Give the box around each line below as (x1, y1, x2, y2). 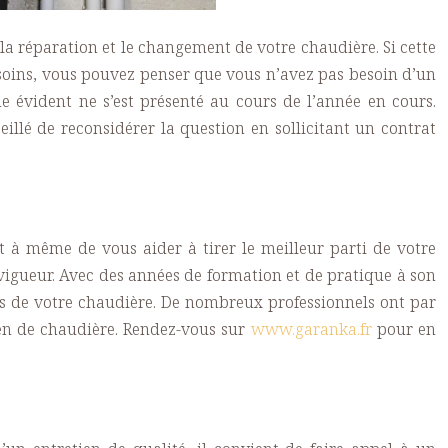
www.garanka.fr (250, 318, 372, 340)
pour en (371, 318, 437, 340)
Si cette (378, 36, 437, 58)
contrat (381, 117, 436, 139)
